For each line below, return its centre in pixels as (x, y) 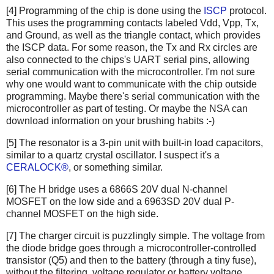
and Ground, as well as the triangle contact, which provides (133, 35)
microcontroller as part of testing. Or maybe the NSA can (127, 109)
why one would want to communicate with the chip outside (131, 84)
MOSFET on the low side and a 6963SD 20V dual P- (120, 201)
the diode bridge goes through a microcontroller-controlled (131, 248)
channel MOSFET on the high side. (82, 213)
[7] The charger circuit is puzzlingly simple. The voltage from (135, 235)
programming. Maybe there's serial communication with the (133, 97)
